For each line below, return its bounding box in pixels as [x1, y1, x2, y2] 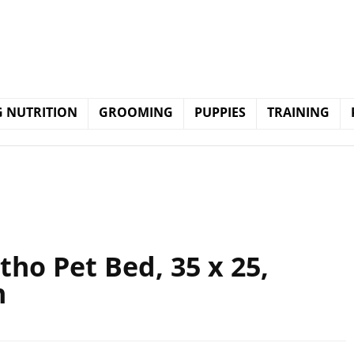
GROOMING [99, 104, 173, 121]
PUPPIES [194, 104, 246, 121]
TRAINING [267, 104, 330, 121]
